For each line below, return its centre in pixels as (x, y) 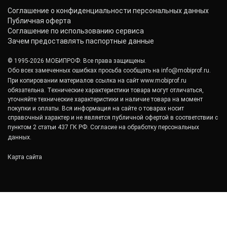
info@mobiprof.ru (185, 70)
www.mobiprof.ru (163, 81)
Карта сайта (25, 157)
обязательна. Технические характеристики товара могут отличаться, (106, 90)
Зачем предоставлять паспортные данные (81, 41)
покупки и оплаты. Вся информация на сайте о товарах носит (96, 108)
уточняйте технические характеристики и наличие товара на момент (105, 99)
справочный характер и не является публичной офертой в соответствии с (113, 118)
